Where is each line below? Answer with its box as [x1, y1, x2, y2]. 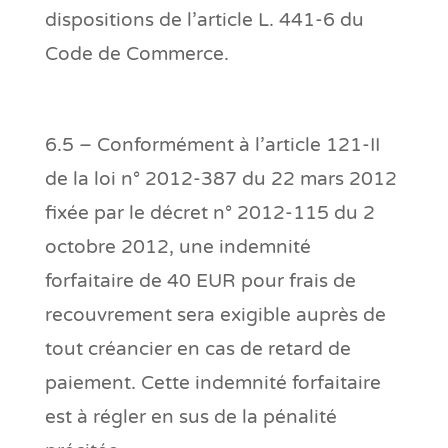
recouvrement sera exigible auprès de [44, 303, 386, 326]
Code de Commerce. [44, 42, 229, 65]
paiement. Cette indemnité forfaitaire [44, 371, 381, 394]
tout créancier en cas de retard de [44, 337, 351, 360]
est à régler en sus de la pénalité [44, 405, 337, 428]
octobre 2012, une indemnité [44, 235, 311, 258]
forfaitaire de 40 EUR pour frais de [44, 269, 356, 292]
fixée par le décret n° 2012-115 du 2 [44, 201, 375, 224]
